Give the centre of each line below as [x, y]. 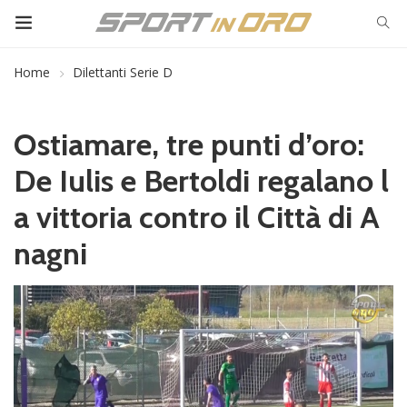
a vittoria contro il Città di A [197, 217]
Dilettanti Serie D [123, 72]
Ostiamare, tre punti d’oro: [189, 144]
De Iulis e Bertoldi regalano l [201, 181]
